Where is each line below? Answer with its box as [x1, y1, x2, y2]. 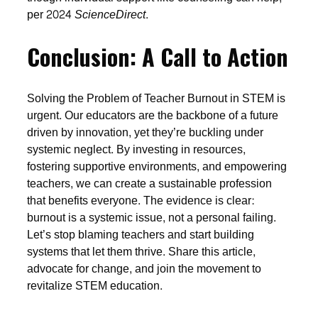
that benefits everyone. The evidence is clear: [27, 190, 255, 212]
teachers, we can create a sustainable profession [27, 173, 273, 194]
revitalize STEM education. [27, 275, 163, 297]
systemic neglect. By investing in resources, [27, 139, 246, 160]
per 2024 [27, 4, 75, 25]
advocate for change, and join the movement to [27, 258, 262, 280]
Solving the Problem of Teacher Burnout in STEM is [27, 88, 286, 109]
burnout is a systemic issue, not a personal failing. [27, 207, 277, 229]
